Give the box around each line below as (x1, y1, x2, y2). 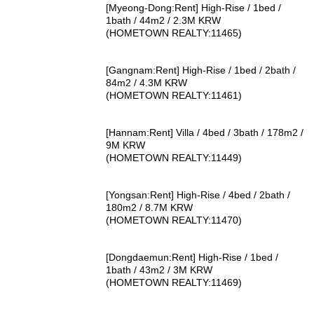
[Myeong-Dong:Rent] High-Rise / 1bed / (106, 2, 282, 14)
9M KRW (106, 139, 146, 151)
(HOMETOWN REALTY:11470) (106, 214, 243, 226)
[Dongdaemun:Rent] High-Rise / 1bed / (106, 251, 279, 263)
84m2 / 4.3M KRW (106, 76, 188, 88)
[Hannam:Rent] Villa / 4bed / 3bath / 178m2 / (106, 126, 304, 138)
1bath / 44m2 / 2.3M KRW (106, 15, 221, 27)
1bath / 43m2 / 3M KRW (106, 264, 213, 275)
